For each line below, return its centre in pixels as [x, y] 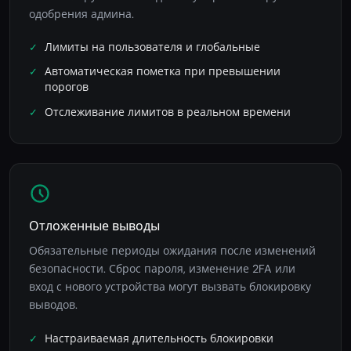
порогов [67, 88]
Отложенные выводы [94, 226]
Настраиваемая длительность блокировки [159, 338]
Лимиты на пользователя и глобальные [152, 48]
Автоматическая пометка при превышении [163, 72]
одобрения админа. [81, 14]
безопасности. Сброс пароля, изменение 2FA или [162, 269]
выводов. [53, 305]
